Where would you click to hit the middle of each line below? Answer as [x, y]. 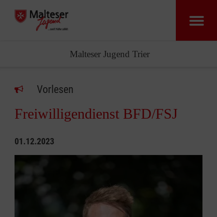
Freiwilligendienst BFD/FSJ [96, 114]
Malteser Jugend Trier [109, 54]
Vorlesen [55, 89]
